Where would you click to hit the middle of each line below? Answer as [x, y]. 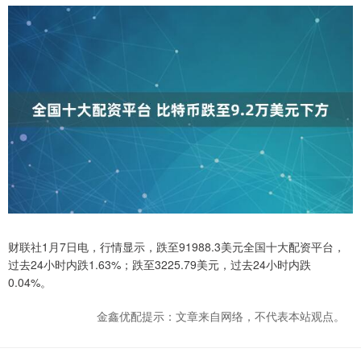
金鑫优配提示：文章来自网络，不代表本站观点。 [221, 315]
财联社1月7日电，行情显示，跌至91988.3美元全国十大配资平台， [176, 246]
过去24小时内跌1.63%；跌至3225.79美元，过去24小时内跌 [160, 264]
